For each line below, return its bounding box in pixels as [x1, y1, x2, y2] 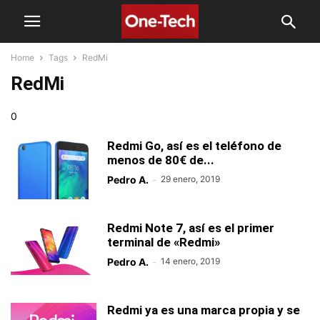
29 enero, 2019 [161, 174, 220, 184]
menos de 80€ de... [107, 153, 214, 167]
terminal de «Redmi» [107, 235, 220, 249]
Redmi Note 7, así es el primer [107, 221, 274, 235]
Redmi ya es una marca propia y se [107, 303, 300, 317]
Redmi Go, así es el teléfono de [107, 139, 281, 153]
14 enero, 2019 [161, 256, 220, 266]
